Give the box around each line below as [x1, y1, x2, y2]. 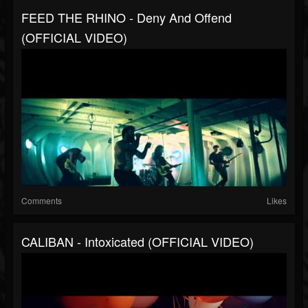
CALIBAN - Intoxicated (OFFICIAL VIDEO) [21, 232, 254, 251]
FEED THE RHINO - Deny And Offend [21, 8, 232, 27]
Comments [21, 195, 62, 207]
